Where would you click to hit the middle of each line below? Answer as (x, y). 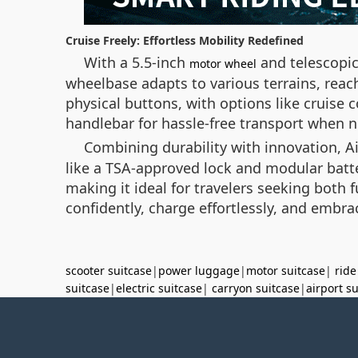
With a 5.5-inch (137, 62)
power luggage (199, 270)
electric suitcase (159, 288)
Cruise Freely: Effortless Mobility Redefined (185, 40)
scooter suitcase (109, 270)
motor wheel (223, 64)
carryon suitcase (256, 288)
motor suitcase (286, 270)
